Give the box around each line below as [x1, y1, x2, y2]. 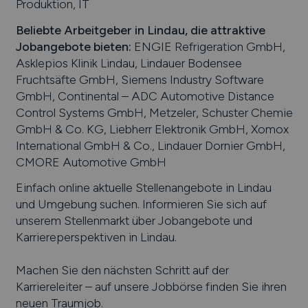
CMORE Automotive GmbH [15, 154, 166, 169]
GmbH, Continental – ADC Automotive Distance [15, 88, 274, 103]
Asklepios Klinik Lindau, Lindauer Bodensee [15, 55, 242, 70]
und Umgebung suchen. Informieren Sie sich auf [15, 197, 267, 212]
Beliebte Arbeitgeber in [15, 22, 147, 37]
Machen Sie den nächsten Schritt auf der [15, 263, 229, 278]
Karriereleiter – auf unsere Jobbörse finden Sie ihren [15, 279, 287, 294]
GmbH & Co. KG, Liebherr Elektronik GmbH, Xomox [15, 121, 289, 136]
